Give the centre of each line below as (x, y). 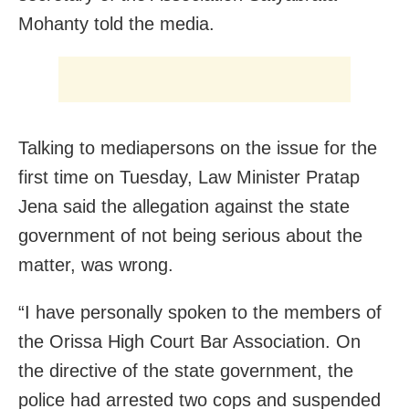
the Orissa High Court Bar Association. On (189, 342)
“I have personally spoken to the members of (200, 313)
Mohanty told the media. (116, 24)
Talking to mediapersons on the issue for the (198, 148)
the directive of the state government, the (186, 371)
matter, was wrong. (96, 265)
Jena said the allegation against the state (184, 207)
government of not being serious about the (190, 236)
